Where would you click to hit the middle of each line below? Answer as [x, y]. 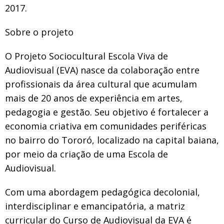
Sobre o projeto [39, 32]
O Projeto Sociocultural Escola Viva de [86, 56]
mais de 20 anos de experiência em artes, [94, 98]
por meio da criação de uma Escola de [86, 154]
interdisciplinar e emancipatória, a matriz [95, 206]
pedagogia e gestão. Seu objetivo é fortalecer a [107, 112]
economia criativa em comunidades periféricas [106, 126]
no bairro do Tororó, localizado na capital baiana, [112, 140]
